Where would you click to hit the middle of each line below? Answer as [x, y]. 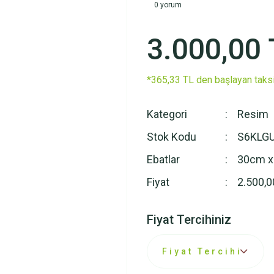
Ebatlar [163, 159]
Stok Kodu [172, 137]
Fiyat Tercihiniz [189, 220]
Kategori [167, 114]
